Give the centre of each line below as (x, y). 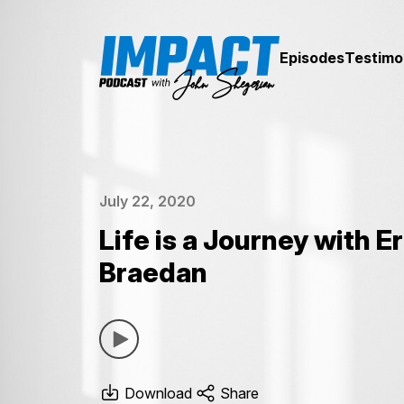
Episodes (312, 57)
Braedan (153, 272)
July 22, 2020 (147, 201)
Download (156, 393)
